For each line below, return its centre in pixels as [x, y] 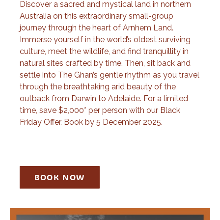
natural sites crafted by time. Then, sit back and [105, 63]
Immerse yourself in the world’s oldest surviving [105, 39]
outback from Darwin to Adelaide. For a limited [104, 98]
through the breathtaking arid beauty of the [98, 86]
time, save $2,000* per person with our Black [100, 110]
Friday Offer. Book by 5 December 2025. [91, 122]
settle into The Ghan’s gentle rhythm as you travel [110, 75]
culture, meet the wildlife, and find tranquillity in [104, 51]
